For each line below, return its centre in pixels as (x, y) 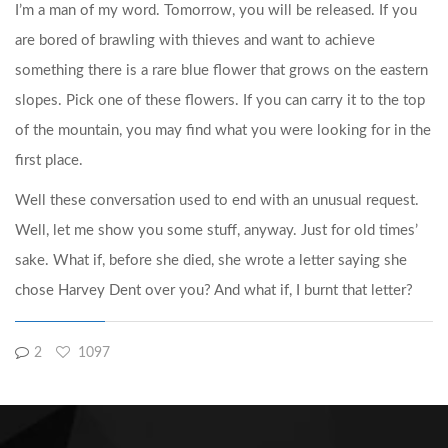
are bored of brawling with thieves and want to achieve (195, 40)
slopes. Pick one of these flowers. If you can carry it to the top (220, 100)
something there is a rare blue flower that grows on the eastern (221, 70)
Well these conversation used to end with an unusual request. (217, 200)
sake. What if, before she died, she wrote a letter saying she (211, 260)
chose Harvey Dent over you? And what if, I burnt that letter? (214, 290)
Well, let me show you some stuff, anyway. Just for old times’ (216, 230)
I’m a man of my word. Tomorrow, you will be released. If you (216, 10)
